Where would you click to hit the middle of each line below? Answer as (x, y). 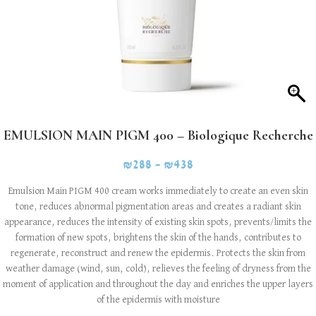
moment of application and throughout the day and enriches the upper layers (158, 284)
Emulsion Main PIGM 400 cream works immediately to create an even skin (158, 191)
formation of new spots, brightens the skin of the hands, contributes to (158, 238)
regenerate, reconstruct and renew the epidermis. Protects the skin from (158, 253)
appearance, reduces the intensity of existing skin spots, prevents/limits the (158, 222)
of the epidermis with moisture (158, 300)
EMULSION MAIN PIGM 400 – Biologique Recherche (158, 135)
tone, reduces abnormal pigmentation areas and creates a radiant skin (158, 207)
